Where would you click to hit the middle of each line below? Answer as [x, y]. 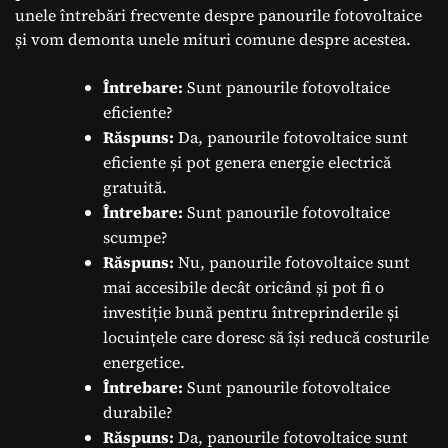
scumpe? [135, 236]
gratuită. [135, 186]
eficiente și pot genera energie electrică [247, 161]
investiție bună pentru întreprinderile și [251, 311]
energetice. [144, 361]
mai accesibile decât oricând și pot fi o [243, 286]
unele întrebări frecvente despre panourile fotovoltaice [218, 14]
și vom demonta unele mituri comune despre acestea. [213, 38]
